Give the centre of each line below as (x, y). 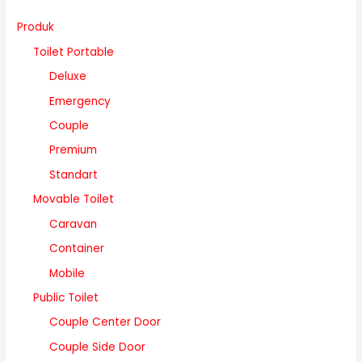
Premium (74, 150)
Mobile (67, 273)
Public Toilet (66, 297)
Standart (74, 175)
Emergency (80, 101)
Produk (36, 27)
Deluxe (68, 77)
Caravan (74, 224)
